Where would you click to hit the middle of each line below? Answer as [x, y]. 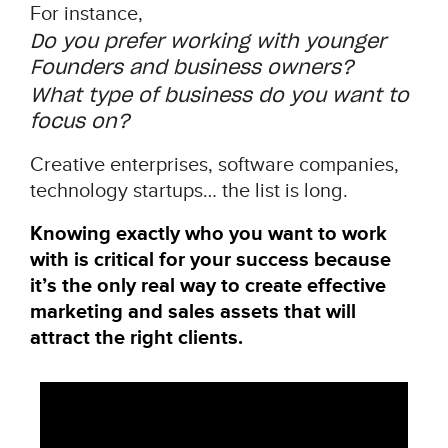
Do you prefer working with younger [207, 41]
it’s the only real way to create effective [207, 285]
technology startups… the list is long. [188, 190]
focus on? [79, 121]
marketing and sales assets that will [192, 311]
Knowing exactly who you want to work [208, 233]
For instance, [88, 13]
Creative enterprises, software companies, [214, 164]
